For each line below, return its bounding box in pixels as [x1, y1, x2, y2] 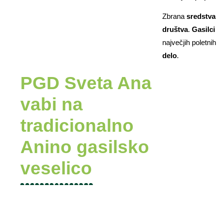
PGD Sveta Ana [20, 73, 152, 93]
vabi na [20, 94, 83, 114]
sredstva [186, 12, 216, 21]
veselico [20, 158, 92, 178]
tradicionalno [20, 115, 134, 136]
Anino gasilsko [20, 137, 149, 157]
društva [162, 25, 188, 34]
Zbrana [162, 12, 186, 21]
